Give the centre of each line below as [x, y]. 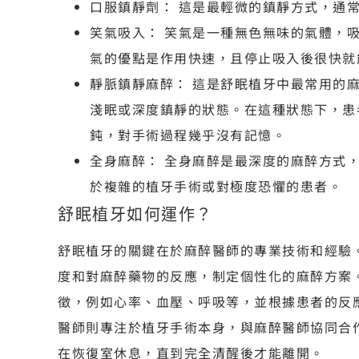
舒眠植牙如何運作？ [135, 214]
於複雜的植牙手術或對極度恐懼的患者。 [216, 186]
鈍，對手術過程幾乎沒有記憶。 [188, 134]
